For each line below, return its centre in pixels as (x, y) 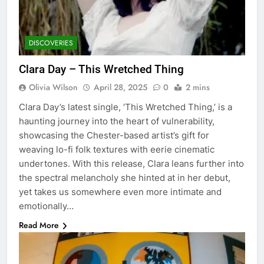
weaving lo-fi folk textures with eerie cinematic (117, 149)
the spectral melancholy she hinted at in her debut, (125, 177)
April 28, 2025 (121, 87)
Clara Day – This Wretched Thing (101, 69)
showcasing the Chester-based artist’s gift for (114, 135)
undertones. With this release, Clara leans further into (131, 163)
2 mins (198, 87)
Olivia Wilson (53, 87)
